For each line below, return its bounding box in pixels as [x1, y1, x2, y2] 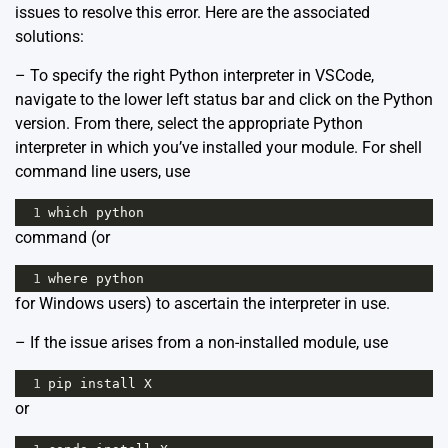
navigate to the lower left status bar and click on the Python [15, 90, 433, 110]
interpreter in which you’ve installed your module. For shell [15, 138, 422, 158]
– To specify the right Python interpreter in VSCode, [15, 66, 374, 86]
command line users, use [15, 162, 190, 182]
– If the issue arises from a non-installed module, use [15, 333, 388, 353]
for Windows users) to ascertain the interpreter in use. [15, 294, 390, 314]
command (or [15, 228, 110, 248]
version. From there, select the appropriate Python [15, 114, 363, 134]
